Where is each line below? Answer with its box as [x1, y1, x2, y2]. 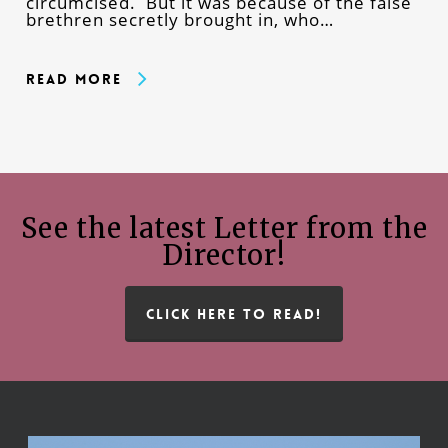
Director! [162, 237, 286, 272]
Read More [25, 69, 122, 88]
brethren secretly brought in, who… [25, 7, 334, 31]
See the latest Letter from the [20, 210, 428, 245]
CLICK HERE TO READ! [146, 304, 322, 323]
